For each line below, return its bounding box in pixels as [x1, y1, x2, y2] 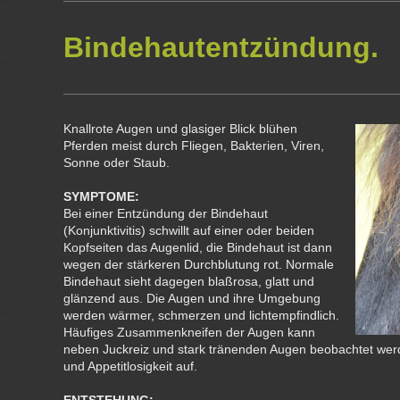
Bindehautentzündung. [63, 31, 379, 63]
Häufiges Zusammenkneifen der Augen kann [63, 325, 316, 339]
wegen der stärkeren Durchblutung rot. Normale [63, 257, 335, 271]
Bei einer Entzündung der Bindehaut [63, 206, 269, 221]
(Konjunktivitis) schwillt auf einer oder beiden [63, 223, 315, 237]
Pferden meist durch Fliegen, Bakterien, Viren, [63, 138, 325, 153]
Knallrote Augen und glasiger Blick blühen [63, 121, 298, 136]
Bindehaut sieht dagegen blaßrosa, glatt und [63, 274, 315, 288]
